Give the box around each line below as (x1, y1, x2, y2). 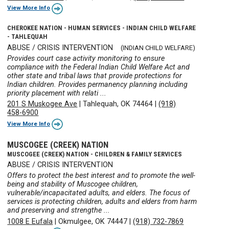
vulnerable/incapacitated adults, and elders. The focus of (7, 189, 190, 198)
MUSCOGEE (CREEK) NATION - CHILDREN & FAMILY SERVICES (7, 150, 182, 158)
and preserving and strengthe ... (7, 206, 110, 215)
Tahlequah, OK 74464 (83, 100, 153, 109)
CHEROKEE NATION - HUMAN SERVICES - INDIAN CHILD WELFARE (7, 24, 196, 32)
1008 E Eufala (7, 217, 53, 226)
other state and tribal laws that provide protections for (7, 72, 182, 81)
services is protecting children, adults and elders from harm (7, 197, 197, 207)
